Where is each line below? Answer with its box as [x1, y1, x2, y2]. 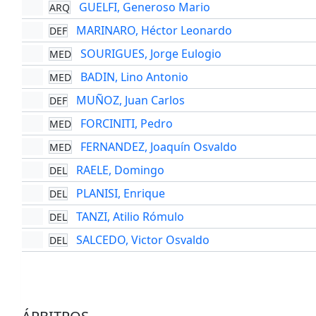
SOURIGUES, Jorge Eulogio [80, 46, 221, 62]
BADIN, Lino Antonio [80, 69, 188, 85]
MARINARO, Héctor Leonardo [75, 23, 232, 39]
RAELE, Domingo [75, 162, 164, 178]
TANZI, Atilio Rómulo [75, 209, 184, 225]
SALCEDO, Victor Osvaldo [75, 232, 209, 248]
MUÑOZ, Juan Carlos [75, 92, 185, 109]
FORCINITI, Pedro [80, 116, 173, 132]
